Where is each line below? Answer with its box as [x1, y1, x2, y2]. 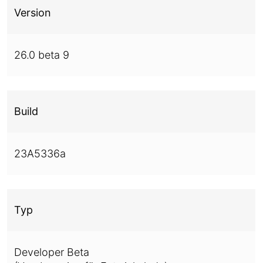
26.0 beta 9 [14, 49, 69, 61]
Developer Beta [14, 246, 89, 258]
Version [14, 6, 51, 19]
